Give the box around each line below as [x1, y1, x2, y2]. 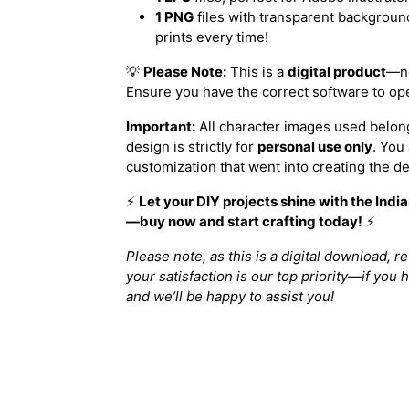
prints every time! [155, 27, 268, 46]
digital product [288, 62, 386, 80]
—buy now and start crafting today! [126, 212, 362, 230]
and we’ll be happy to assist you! [126, 287, 334, 305]
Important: [126, 117, 195, 135]
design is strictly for [126, 137, 257, 155]
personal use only [257, 137, 372, 155]
